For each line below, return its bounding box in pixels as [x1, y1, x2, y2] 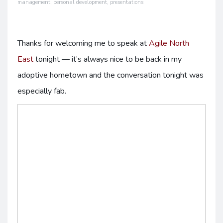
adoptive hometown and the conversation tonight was [17, 70, 204, 81]
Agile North [149, 38, 189, 49]
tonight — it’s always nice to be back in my [33, 54, 182, 65]
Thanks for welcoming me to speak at [17, 38, 149, 49]
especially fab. [17, 86, 66, 97]
